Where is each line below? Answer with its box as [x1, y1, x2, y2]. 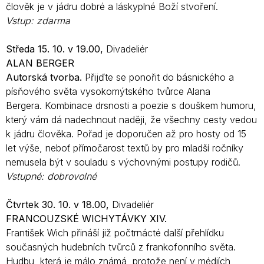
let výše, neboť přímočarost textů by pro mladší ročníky [6, 141, 243, 154]
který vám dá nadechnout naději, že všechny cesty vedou [6, 113, 257, 126]
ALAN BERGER [6, 57, 74, 69]
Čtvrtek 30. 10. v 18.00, [6, 198, 112, 210]
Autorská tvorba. [6, 71, 82, 83]
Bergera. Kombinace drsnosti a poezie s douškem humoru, [6, 99, 256, 111]
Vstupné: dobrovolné [6, 170, 97, 182]
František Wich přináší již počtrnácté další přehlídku [6, 226, 224, 239]
